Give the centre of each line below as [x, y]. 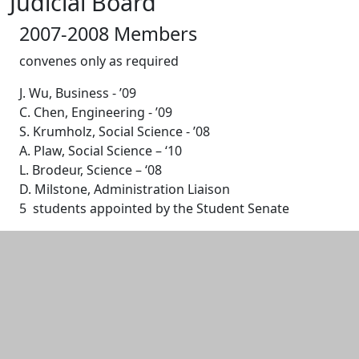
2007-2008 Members [108, 34]
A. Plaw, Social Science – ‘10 [102, 151]
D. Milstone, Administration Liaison [126, 189]
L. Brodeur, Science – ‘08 [92, 170]
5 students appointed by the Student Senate [154, 208]
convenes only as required [99, 61]
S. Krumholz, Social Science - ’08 [116, 131]
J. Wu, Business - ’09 [79, 93]
